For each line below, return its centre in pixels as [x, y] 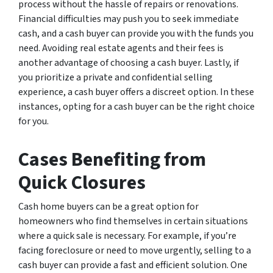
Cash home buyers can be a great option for [108, 206]
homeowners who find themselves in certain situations [133, 221]
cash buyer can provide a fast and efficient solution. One [133, 265]
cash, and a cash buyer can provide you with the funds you [136, 33]
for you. [34, 121]
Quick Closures [82, 183]
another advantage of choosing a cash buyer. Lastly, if [129, 62]
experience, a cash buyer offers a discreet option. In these [136, 92]
